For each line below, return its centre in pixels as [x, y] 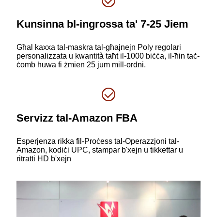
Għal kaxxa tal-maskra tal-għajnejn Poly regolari [99, 47]
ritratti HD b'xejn [44, 158]
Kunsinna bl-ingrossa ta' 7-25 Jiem [102, 24]
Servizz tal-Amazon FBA [77, 118]
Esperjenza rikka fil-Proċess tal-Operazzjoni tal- [98, 141]
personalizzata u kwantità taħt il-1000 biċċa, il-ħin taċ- [108, 56]
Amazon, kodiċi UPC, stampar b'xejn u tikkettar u [100, 150]
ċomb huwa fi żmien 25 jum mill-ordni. [81, 64]
